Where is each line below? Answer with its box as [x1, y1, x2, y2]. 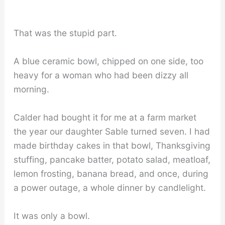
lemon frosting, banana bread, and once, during [13, 168, 208, 179]
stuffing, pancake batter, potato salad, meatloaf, [13, 154, 210, 165]
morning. [13, 84, 49, 95]
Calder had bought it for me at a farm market [13, 111, 196, 123]
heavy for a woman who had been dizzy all [13, 70, 188, 81]
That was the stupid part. [13, 28, 117, 39]
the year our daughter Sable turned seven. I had [13, 126, 210, 137]
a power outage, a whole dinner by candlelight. [13, 182, 206, 193]
